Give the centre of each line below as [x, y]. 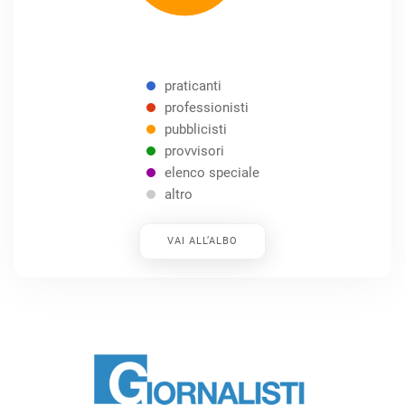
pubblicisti [195, 129]
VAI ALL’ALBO [202, 240]
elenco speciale [212, 172]
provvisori [194, 151]
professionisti [206, 107]
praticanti [193, 85]
